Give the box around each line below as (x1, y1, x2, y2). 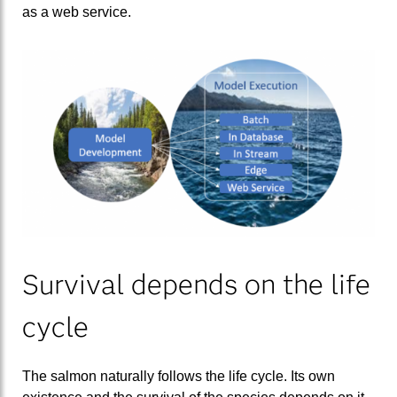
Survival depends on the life (22, 267, 370, 301)
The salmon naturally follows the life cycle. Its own (22, 369, 335, 384)
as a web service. (22, 4, 131, 20)
